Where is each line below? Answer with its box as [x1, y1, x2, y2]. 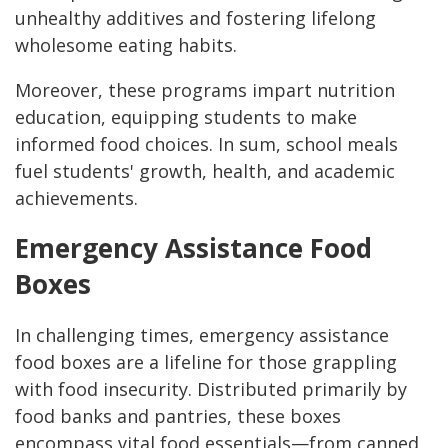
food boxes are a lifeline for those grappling [15, 350, 397, 375]
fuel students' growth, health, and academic [15, 159, 395, 184]
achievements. [15, 186, 138, 211]
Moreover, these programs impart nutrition [15, 78, 395, 103]
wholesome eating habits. [15, 33, 242, 58]
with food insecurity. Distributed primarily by [15, 377, 407, 402]
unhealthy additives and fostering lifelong [15, 6, 376, 31]
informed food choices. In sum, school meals [15, 132, 398, 157]
